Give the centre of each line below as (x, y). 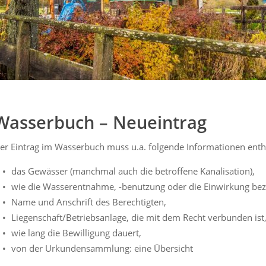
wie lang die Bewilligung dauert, (76, 233)
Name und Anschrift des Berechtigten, (89, 202)
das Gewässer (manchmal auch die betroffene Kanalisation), (133, 171)
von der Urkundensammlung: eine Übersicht (102, 248)
